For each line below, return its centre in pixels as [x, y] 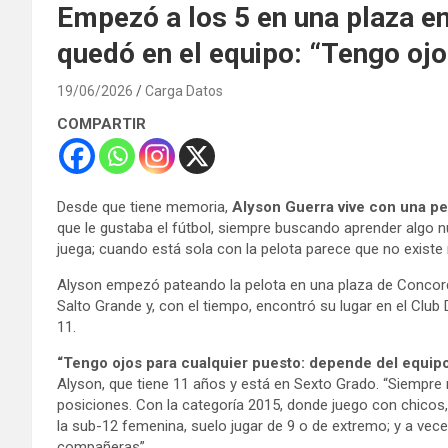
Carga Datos [184, 90]
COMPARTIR [101, 123]
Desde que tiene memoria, [144, 206]
